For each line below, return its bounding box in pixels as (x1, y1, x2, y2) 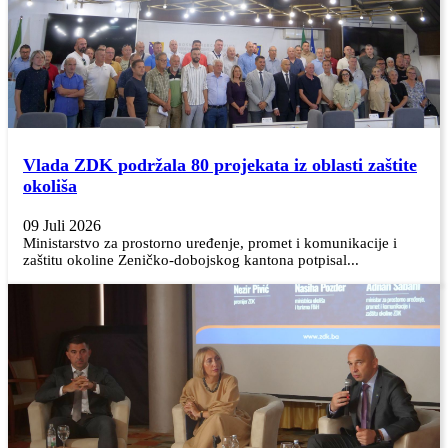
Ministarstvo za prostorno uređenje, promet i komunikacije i (23, 234, 397, 251)
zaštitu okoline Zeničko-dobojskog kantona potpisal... (23, 251, 359, 268)
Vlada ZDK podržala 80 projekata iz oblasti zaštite (23, 154, 417, 175)
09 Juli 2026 (23, 216, 101, 234)
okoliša (23, 175, 77, 196)
